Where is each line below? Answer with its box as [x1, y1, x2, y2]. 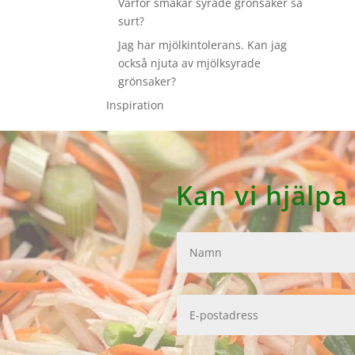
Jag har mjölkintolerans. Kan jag [118, 37, 288, 52]
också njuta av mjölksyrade [118, 55, 261, 71]
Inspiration [106, 97, 165, 113]
